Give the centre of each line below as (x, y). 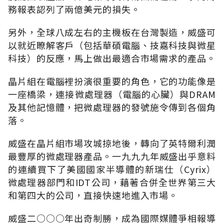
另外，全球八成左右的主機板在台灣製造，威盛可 (112, 32)
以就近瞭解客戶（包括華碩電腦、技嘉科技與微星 (112, 45)
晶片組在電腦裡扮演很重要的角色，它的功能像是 (112, 81)
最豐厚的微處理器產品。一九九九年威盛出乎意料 (112, 156)
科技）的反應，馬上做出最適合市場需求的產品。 (112, 58)
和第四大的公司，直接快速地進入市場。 (93, 195)
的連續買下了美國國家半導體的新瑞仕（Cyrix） (112, 169)
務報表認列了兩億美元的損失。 (74, 9)
